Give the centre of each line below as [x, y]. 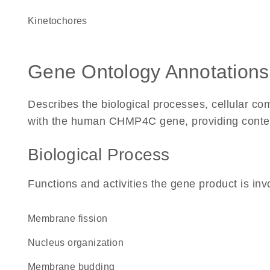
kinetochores [61, 21]
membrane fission [72, 218]
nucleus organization [80, 243]
